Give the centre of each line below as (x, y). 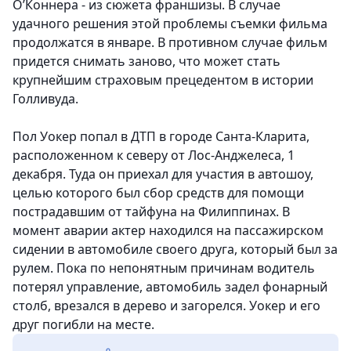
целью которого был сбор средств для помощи (158, 193)
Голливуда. (45, 99)
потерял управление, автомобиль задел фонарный (170, 287)
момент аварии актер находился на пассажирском (168, 230)
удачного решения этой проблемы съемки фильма (170, 24)
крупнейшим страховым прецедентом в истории (163, 80)
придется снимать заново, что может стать (147, 61)
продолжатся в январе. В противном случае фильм (170, 42)
